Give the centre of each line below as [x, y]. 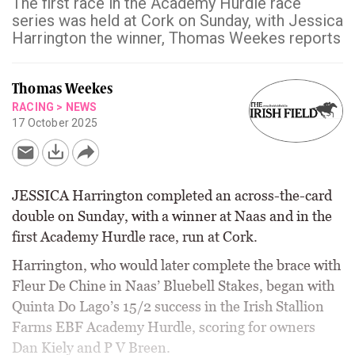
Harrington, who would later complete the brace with [176, 265]
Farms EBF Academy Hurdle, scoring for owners [164, 327]
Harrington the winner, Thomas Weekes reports [176, 38]
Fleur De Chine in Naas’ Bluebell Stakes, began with [173, 286]
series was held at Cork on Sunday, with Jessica [177, 21]
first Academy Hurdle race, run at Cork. [135, 237]
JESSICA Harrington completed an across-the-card [172, 195]
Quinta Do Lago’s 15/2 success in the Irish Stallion [168, 306]
